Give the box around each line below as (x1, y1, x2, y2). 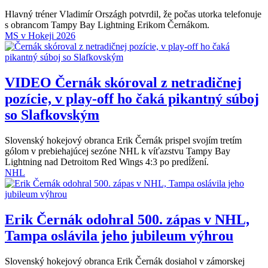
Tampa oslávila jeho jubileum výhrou (5, 227, 233, 243)
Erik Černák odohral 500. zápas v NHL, (5, 211, 249, 227)
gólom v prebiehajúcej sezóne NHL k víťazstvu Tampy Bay (5, 145, 230, 156)
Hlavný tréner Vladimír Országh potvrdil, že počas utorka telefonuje (5, 8, 261, 19)
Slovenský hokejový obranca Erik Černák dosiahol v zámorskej (5, 255, 245, 266)
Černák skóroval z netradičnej (51, 74, 242, 90)
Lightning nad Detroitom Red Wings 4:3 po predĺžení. (5, 156, 209, 167)
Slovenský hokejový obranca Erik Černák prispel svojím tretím (5, 135, 242, 145)
